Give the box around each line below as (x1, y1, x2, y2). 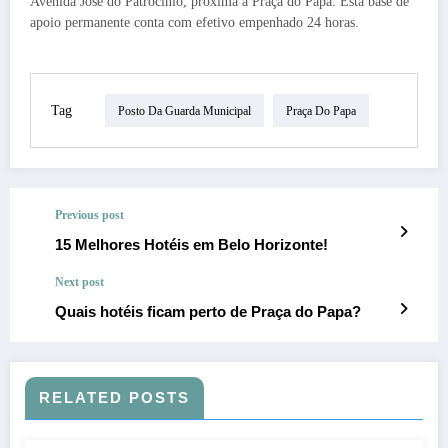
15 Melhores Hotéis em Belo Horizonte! (55, 236, 328, 254)
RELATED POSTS (39, 389, 190, 407)
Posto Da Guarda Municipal (118, 103, 251, 118)
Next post (55, 275, 104, 290)
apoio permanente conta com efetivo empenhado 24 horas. (30, 15, 359, 31)
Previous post (55, 208, 124, 223)
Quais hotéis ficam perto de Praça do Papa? (55, 303, 361, 321)
